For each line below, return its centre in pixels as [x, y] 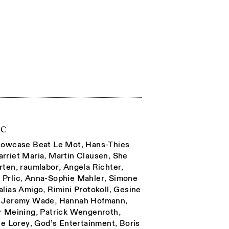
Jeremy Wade [28, 201]
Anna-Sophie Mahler [65, 178]
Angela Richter [92, 167]
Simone [123, 178]
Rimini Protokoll [78, 189]
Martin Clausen [78, 156]
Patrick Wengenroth [79, 212]
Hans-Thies [108, 144]
